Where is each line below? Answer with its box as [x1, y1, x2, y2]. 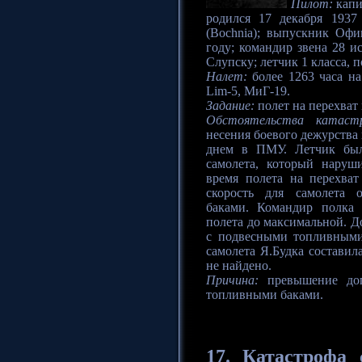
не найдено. [206, 259, 271, 273]
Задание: [206, 99, 255, 113]
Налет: [206, 69, 247, 84]
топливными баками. [206, 288, 323, 302]
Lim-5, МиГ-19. [206, 84, 290, 99]
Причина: [206, 273, 259, 288]
